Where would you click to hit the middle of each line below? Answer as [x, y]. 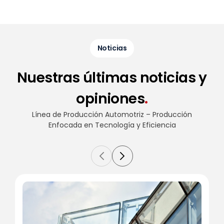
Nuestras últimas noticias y [112, 77]
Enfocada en [71, 125]
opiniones [110, 98]
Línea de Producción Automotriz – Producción [112, 114]
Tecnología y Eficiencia [135, 125]
